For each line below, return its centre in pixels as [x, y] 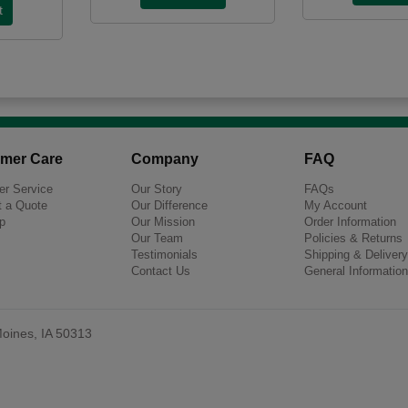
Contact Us [161, 270]
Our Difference [169, 205]
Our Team [157, 238]
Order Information [350, 221]
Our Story [157, 189]
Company [165, 158]
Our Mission [163, 221]
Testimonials [164, 254]
